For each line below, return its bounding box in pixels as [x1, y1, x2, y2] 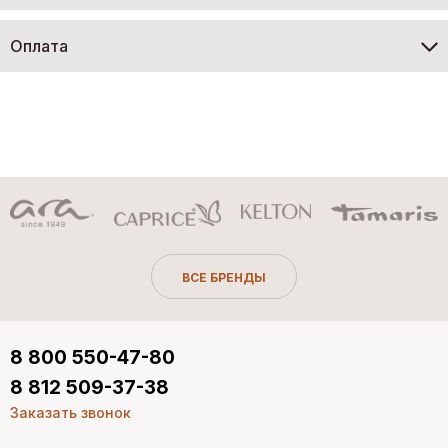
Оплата [10, 35, 68, 56]
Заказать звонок [10, 404, 131, 422]
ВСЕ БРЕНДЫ [182, 270, 266, 286]
